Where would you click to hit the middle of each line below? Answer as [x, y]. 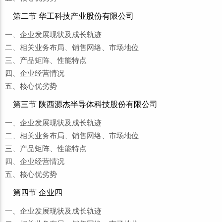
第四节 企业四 [38, 193]
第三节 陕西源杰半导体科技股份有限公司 [85, 104]
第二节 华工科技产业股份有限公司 [73, 16]
